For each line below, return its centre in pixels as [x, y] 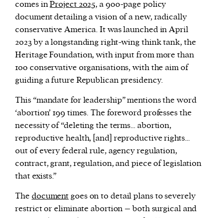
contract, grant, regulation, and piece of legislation [109, 164]
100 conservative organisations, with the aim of [102, 68]
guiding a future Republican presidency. [89, 81]
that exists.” [36, 176]
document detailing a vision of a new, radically [101, 17]
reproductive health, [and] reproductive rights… [102, 138]
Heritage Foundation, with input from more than [105, 55]
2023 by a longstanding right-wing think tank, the [106, 43]
